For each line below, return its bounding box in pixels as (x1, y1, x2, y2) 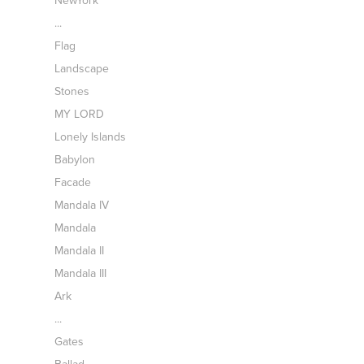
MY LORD (54, 106, 105, 122)
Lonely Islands (54, 128, 127, 145)
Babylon (54, 151, 96, 167)
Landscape (54, 60, 110, 76)
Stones (54, 83, 90, 99)
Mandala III (54, 265, 107, 281)
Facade (54, 174, 92, 190)
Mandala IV (54, 197, 110, 213)
